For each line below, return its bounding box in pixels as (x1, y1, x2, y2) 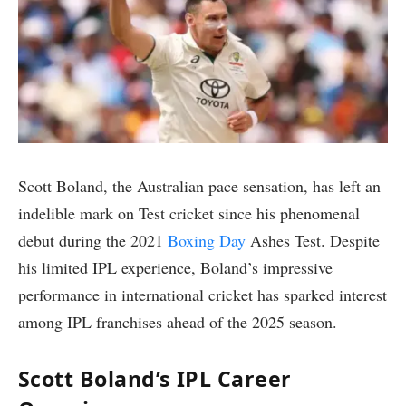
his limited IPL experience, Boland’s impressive (18, 256, 333, 278)
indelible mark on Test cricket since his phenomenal (18, 201, 360, 224)
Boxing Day (168, 228, 246, 251)
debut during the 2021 (18, 228, 168, 251)
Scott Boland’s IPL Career (18, 364, 292, 394)
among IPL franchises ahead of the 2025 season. (18, 310, 337, 333)
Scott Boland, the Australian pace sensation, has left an (18, 174, 381, 197)
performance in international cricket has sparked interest (18, 283, 387, 305)
